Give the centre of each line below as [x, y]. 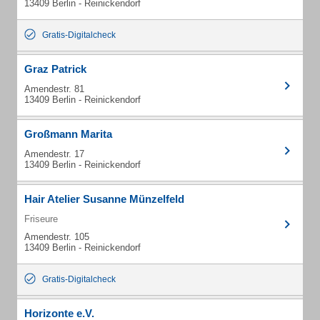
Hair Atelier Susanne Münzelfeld [104, 199]
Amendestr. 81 [54, 89]
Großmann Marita [68, 134]
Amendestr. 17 [54, 154]
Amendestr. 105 [57, 237]
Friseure [41, 219]
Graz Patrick [55, 69]
